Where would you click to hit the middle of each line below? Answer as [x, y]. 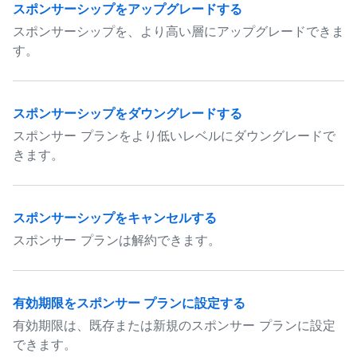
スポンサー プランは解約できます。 [117, 240]
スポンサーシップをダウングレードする [127, 113]
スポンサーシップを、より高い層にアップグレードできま [178, 31]
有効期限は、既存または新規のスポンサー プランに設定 [174, 325]
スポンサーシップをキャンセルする [115, 218]
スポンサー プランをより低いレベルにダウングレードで [174, 135]
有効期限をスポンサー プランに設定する [129, 303]
